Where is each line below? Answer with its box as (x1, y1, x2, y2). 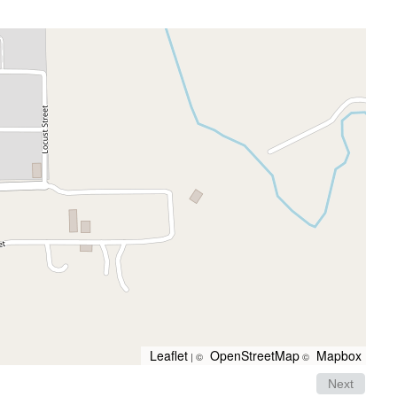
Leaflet (150, 346, 188, 364)
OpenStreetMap (210, 346, 300, 364)
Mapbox (316, 346, 362, 364)
